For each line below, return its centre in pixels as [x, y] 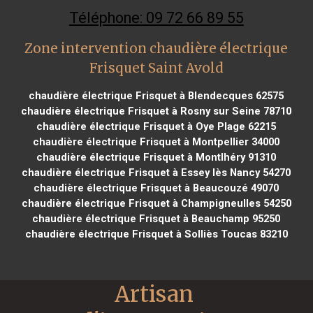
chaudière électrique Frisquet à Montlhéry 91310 [156, 157]
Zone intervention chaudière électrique [156, 48]
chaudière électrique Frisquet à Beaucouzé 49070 [156, 188]
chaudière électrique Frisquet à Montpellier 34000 [156, 141]
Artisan [154, 294]
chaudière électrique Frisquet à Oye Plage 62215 [156, 126]
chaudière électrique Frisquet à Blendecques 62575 [156, 95]
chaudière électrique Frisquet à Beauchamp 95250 [156, 218]
